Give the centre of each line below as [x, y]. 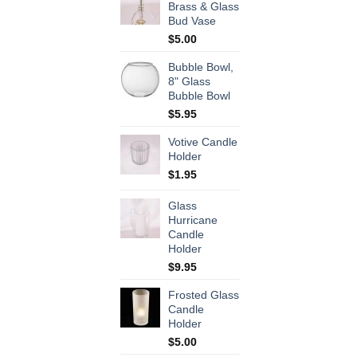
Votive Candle [203, 142]
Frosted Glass [204, 295]
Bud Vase [192, 21]
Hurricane [193, 220]
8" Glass [189, 82]
